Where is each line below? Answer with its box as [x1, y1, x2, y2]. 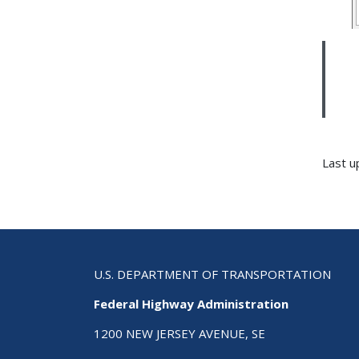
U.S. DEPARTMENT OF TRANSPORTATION [94, 265, 331, 282]
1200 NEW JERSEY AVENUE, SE [94, 325, 265, 341]
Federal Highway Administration [94, 295, 288, 312]
